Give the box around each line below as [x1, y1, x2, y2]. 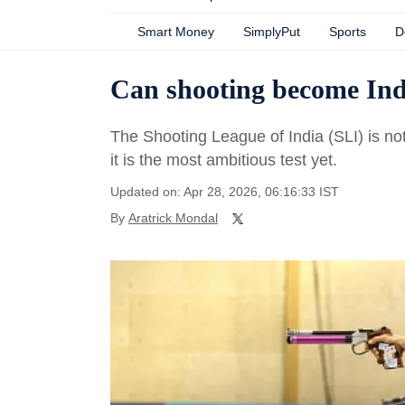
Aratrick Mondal [128, 211, 218, 225]
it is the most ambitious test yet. [110, 151, 337, 169]
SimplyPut [243, 24, 300, 39]
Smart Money [137, 24, 214, 39]
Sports [329, 24, 366, 39]
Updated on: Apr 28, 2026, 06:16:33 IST [110, 184, 339, 199]
